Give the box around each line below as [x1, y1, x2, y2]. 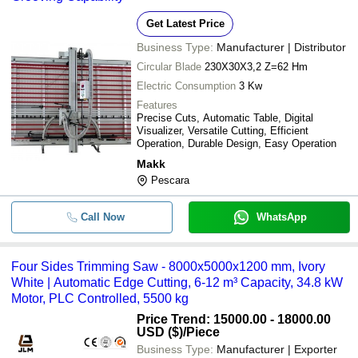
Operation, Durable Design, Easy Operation [137, 137, 336, 149]
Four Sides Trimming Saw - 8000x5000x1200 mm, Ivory [11, 259, 325, 273]
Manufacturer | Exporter [217, 342, 337, 356]
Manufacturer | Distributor [217, 40, 346, 54]
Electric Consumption [137, 79, 236, 92]
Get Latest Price [145, 17, 225, 30]
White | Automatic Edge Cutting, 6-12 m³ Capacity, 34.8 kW [11, 275, 343, 289]
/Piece [183, 324, 220, 339]
